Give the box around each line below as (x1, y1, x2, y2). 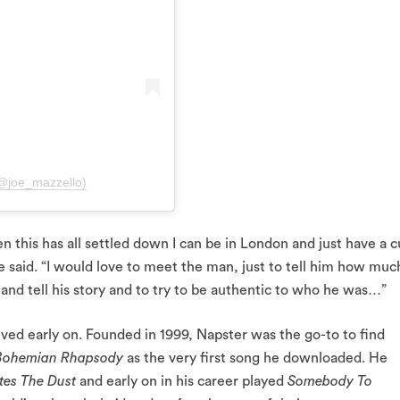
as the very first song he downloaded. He (127, 351, 387, 366)
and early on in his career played (76, 374, 287, 389)
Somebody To (287, 374, 372, 389)
